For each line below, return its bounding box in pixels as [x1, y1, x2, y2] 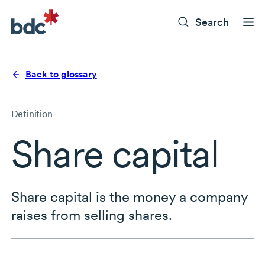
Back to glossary [25, 69, 97, 80]
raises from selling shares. [11, 206, 172, 224]
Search [195, 15, 230, 28]
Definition [11, 108, 53, 120]
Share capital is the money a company [11, 188, 248, 206]
